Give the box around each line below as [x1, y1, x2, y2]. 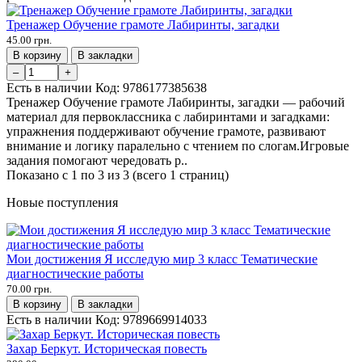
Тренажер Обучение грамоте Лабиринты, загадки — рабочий [6, 95, 345, 109]
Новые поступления [6, 195, 118, 209]
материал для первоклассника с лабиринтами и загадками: [6, 109, 330, 124]
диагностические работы [6, 266, 144, 280]
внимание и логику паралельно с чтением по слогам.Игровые [6, 138, 349, 153]
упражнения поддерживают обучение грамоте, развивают [6, 124, 326, 138]
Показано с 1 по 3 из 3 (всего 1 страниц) [6, 167, 229, 182]
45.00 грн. [6, 33, 52, 46]
